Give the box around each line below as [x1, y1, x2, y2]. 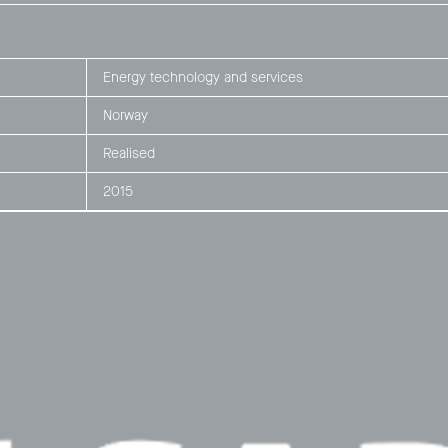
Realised [102, 143, 155, 163]
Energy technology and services [102, 67, 303, 87]
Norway [102, 105, 148, 125]
